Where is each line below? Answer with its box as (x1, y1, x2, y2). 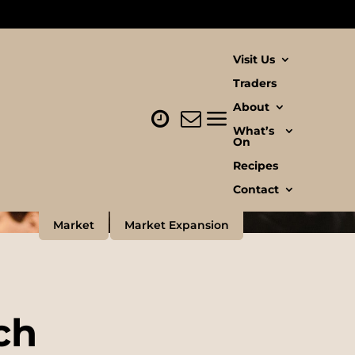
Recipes (232, 158, 278, 173)
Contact (232, 182, 279, 197)
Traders (232, 76, 277, 90)
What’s (232, 124, 274, 138)
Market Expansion (124, 218, 229, 232)
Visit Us (232, 52, 275, 67)
